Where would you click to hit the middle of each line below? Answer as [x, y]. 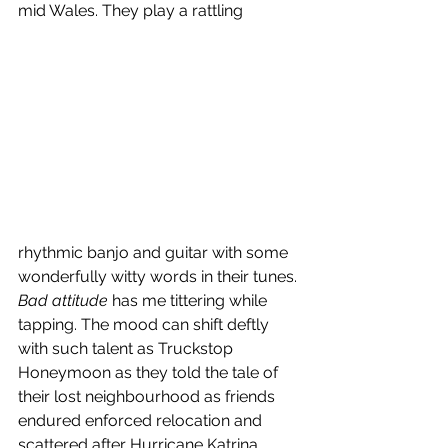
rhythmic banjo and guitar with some [155, 253]
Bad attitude [63, 301]
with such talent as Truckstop [127, 349]
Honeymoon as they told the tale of [150, 373]
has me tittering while [189, 301]
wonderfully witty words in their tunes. [159, 277]
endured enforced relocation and [142, 421]
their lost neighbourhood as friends [148, 397]
